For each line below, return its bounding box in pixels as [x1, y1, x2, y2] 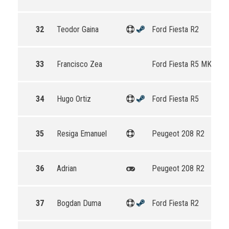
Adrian [57, 164, 77, 173]
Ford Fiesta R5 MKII [152, 59, 216, 69]
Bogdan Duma [57, 198, 101, 208]
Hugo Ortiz [57, 94, 91, 104]
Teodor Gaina [57, 25, 99, 34]
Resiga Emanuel [57, 129, 107, 139]
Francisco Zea [57, 59, 102, 69]
